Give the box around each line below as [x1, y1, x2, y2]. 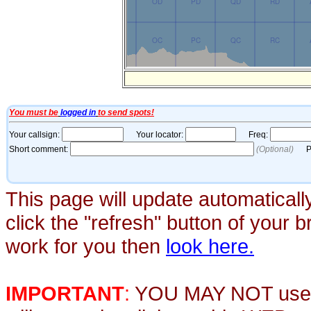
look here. [166, 235, 254, 258]
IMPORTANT [6, 282, 124, 305]
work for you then [6, 235, 166, 258]
